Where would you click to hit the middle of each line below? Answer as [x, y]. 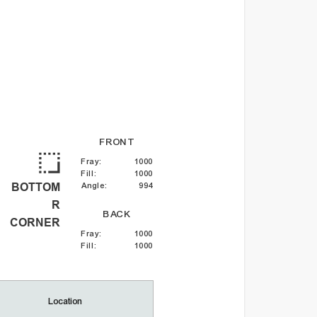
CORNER [35, 222]
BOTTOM [36, 187]
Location [66, 301]
